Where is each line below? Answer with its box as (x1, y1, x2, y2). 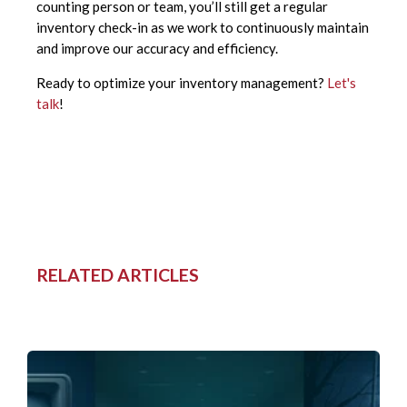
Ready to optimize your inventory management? (36, 74, 327, 92)
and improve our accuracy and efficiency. (36, 40, 278, 57)
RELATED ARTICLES (36, 264, 199, 286)
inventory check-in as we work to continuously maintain (36, 19, 369, 36)
